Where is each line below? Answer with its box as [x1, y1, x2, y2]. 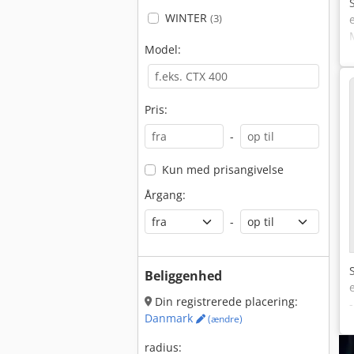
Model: [145, 42, 181, 57]
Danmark [145, 311, 196, 326]
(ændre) [205, 312, 243, 326]
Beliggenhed [145, 267, 222, 284]
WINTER [164, 10, 210, 25]
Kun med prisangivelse [161, 162, 284, 177]
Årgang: [145, 187, 186, 202]
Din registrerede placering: [152, 294, 298, 309]
